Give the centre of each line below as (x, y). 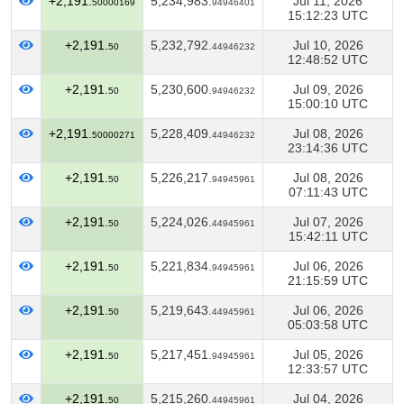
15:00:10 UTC (328, 104)
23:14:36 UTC (328, 148)
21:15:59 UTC (328, 280)
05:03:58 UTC (328, 325)
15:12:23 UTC (328, 15)
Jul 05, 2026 (328, 354)
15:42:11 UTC (328, 236)
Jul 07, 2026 (328, 222)
